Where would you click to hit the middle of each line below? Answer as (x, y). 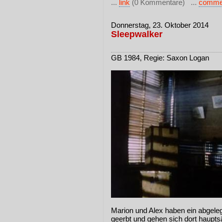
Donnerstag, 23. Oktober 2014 (160, 25)
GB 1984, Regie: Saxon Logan (160, 58)
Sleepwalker (137, 34)
